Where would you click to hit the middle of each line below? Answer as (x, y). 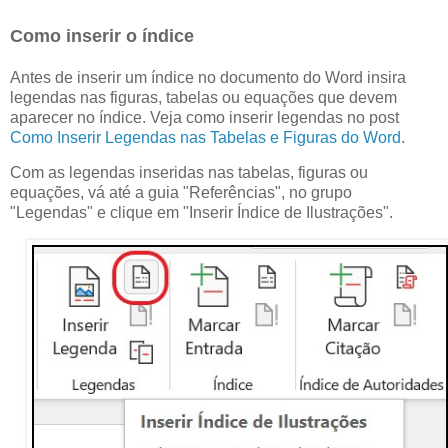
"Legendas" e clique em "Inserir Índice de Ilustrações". (201, 213)
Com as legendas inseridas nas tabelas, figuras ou (189, 173)
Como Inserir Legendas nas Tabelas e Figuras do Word (205, 137)
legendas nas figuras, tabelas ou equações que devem (203, 97)
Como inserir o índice (102, 35)
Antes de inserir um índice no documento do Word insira (208, 77)
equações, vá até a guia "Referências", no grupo (181, 193)
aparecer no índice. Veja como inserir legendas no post (204, 117)
